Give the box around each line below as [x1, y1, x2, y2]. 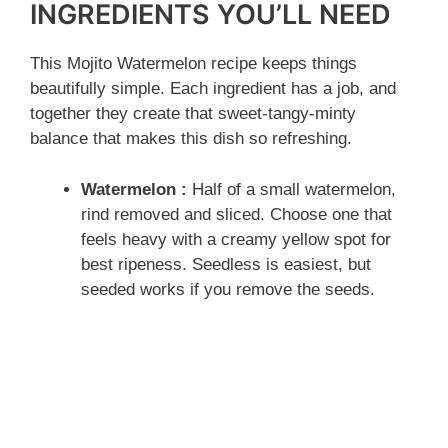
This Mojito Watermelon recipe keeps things [30, 54, 357, 74]
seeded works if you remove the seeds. [81, 279, 375, 299]
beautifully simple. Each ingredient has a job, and [30, 79, 396, 99]
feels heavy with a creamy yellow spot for [81, 229, 391, 249]
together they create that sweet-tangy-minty [30, 104, 356, 124]
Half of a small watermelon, [187, 179, 396, 199]
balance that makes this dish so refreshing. [30, 129, 352, 149]
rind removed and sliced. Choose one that [81, 204, 392, 224]
